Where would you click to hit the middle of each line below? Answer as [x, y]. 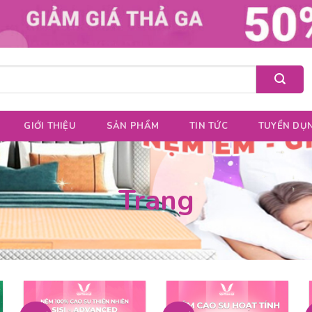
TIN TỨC [209, 126]
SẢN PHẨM [133, 126]
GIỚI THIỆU [50, 126]
